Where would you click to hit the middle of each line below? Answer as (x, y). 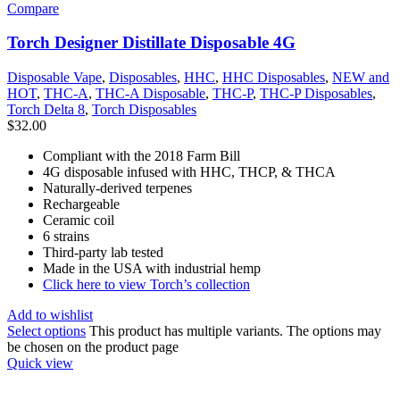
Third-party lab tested (103, 252)
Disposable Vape (54, 77)
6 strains (66, 236)
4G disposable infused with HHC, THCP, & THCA (189, 171)
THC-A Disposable (150, 93)
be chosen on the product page (93, 346)
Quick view (40, 362)
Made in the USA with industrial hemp (152, 268)
